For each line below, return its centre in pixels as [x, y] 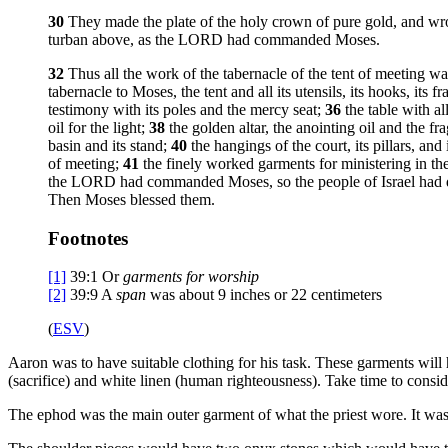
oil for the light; [98, 127]
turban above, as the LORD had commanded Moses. [214, 39]
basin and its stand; [109, 145]
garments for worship [191, 277]
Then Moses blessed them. [131, 199]
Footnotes [88, 238]
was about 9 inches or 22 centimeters [264, 295]
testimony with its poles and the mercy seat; [186, 109]
